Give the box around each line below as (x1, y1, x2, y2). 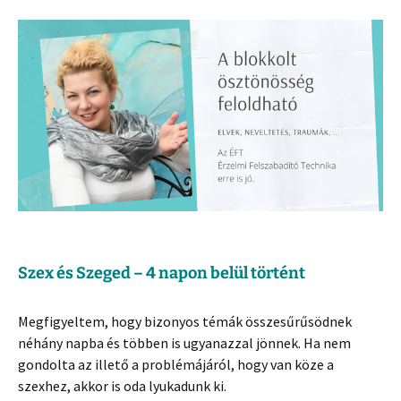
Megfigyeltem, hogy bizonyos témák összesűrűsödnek (18, 311, 352, 330)
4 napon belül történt (146, 262, 305, 283)
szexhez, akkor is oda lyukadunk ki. (18, 376, 226, 395)
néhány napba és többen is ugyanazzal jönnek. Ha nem (18, 333, 351, 352)
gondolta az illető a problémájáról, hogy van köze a (18, 354, 334, 373)
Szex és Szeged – (18, 262, 146, 283)
